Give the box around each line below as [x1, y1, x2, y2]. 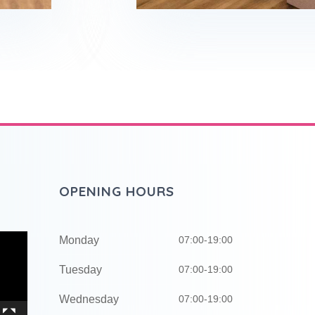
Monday [58, 233, 99, 246]
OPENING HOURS [58, 182, 174, 200]
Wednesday [58, 292, 119, 305]
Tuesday [58, 263, 102, 276]
